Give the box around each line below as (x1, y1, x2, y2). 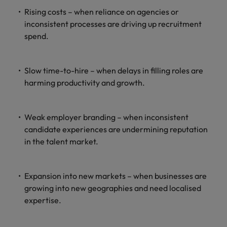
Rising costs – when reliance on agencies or (24, 7, 179, 17)
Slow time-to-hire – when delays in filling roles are (24, 65, 203, 75)
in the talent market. (24, 136, 98, 146)
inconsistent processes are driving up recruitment (24, 19, 202, 29)
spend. (24, 31, 49, 41)
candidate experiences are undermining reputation (24, 124, 208, 134)
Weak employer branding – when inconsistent (24, 112, 188, 122)
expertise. (24, 195, 61, 205)
